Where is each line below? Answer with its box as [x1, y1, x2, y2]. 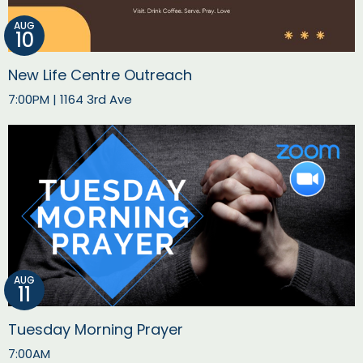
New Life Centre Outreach [8, 64, 192, 85]
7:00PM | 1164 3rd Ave [8, 90, 132, 108]
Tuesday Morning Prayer [8, 318, 183, 340]
